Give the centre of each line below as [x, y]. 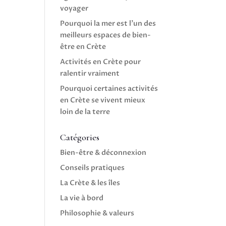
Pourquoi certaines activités [109, 89]
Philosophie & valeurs [97, 213]
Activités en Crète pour [101, 62]
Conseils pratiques [93, 168]
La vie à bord [82, 198]
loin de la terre [85, 112]
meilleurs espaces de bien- [106, 35]
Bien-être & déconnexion [103, 153]
